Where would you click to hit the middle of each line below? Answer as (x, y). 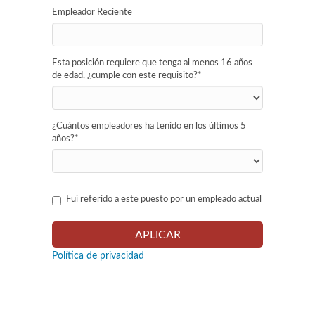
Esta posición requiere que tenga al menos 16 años (152, 63)
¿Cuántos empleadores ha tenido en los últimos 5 (149, 126)
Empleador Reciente (92, 12)
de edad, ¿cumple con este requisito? (125, 76)
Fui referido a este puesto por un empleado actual (164, 199)
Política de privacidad (98, 256)
